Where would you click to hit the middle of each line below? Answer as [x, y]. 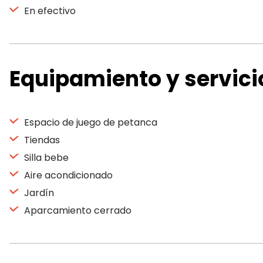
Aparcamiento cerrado [77, 210]
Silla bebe [45, 158]
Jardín [38, 193]
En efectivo [49, 11]
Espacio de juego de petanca [90, 122]
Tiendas [41, 140]
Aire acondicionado [67, 175]
